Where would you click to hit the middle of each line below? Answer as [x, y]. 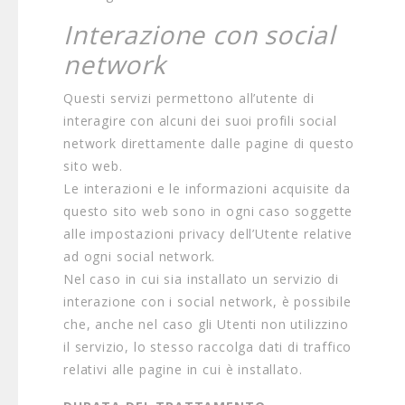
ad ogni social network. [140, 256]
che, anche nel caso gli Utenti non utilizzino [206, 324]
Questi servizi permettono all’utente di [189, 98]
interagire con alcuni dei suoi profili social [200, 121]
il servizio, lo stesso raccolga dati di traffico [208, 347]
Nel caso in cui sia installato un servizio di [201, 279]
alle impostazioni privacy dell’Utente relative [208, 234]
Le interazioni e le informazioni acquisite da [207, 188]
